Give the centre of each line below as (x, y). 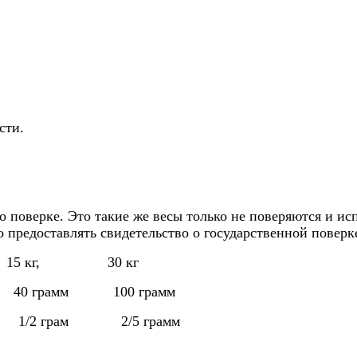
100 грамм (142, 291)
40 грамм (41, 291)
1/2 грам (43, 321)
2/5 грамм (147, 321)
